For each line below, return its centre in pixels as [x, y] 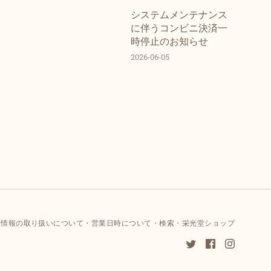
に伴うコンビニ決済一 [179, 28]
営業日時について [121, 224]
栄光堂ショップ [208, 224]
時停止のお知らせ [169, 42]
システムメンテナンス [179, 15]
